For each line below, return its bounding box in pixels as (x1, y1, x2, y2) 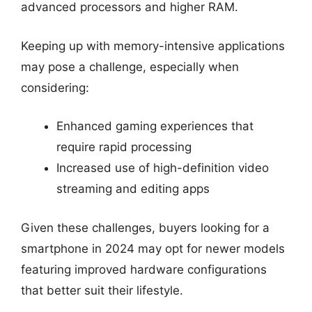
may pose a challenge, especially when (21, 59, 239, 74)
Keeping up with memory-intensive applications (21, 38, 285, 53)
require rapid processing (56, 140, 192, 154)
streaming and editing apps (56, 182, 210, 196)
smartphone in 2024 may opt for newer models (21, 241, 285, 256)
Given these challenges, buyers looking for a (21, 220, 270, 235)
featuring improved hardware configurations (21, 262, 267, 276)
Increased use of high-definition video (56, 161, 269, 175)
